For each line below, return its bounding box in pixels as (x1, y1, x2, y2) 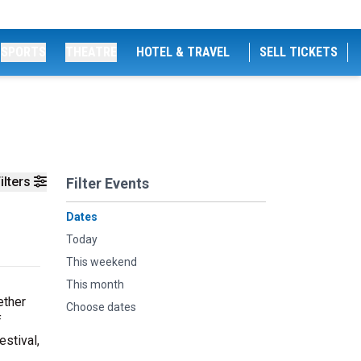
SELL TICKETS (259, 44, 338, 60)
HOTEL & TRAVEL (136, 44, 230, 60)
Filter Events (66, 175, 149, 192)
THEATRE (65, 44, 117, 60)
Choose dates (66, 301, 136, 313)
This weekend (66, 255, 137, 268)
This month (66, 278, 124, 291)
